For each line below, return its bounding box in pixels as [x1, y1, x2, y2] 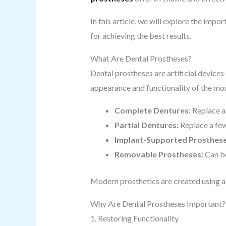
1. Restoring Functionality [90, 213, 179, 223]
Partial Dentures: [114, 120, 179, 130]
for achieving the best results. [90, 31, 191, 40]
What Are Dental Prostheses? [90, 53, 192, 63]
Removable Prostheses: [114, 149, 203, 159]
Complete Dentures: [114, 105, 191, 115]
